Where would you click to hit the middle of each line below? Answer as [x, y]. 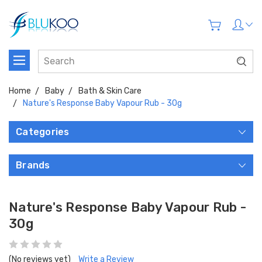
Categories [43, 132]
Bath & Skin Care [110, 91]
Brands [33, 165]
